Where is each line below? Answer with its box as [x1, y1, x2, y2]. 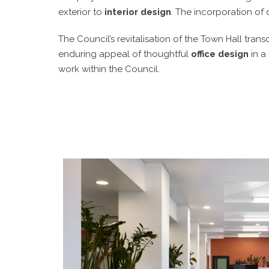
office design [191, 48, 249, 59]
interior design [104, 6, 171, 17]
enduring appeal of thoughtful [58, 48, 191, 59]
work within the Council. [58, 63, 160, 74]
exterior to [58, 6, 104, 17]
